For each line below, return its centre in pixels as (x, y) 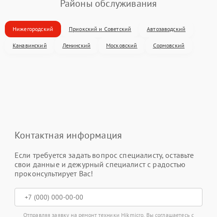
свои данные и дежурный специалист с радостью (100, 164)
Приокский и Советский (100, 29)
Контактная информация (69, 135)
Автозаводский (166, 29)
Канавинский (30, 45)
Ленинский (77, 45)
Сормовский (169, 45)
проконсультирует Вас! (54, 173)
